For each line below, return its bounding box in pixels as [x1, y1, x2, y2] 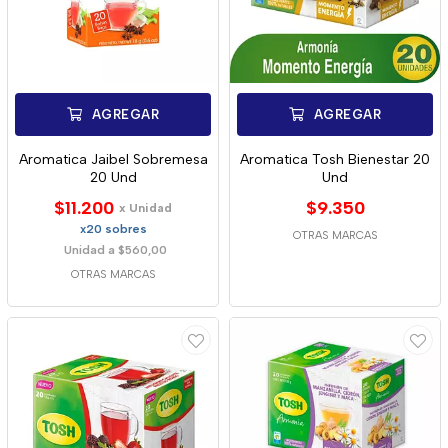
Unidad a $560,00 [64, 243, 167, 257]
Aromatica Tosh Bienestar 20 [240, 151, 430, 168]
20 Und [89, 169, 137, 186]
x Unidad [119, 201, 172, 215]
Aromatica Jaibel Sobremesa [18, 151, 208, 168]
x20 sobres [79, 222, 147, 236]
